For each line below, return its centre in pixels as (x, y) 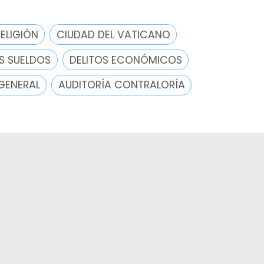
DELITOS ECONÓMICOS (126, 60)
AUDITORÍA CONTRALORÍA (122, 85)
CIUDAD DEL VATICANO (113, 34)
